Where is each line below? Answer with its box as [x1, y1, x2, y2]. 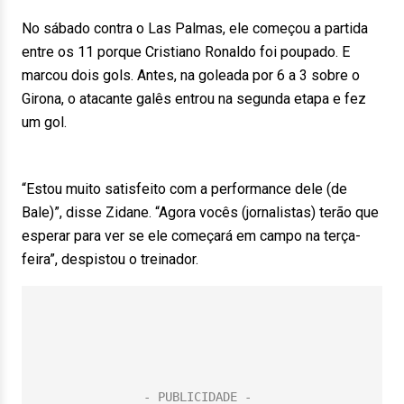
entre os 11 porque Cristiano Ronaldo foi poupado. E [22, 43, 350, 60]
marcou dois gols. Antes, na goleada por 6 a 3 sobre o [22, 67, 360, 84]
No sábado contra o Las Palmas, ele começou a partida [22, 20, 368, 37]
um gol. [22, 114, 67, 131]
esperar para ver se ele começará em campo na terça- [22, 227, 361, 244]
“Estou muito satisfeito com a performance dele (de [22, 180, 347, 197]
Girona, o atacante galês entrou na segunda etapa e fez [22, 90, 366, 107]
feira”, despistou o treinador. [22, 251, 198, 268]
